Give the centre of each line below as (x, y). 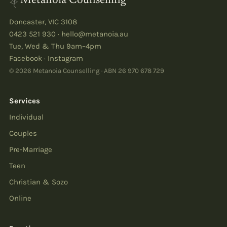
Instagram (65, 58)
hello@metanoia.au (95, 34)
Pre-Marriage (31, 149)
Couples (23, 133)
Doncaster (27, 22)
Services (25, 101)
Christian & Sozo (39, 182)
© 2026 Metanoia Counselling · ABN (64, 71)
